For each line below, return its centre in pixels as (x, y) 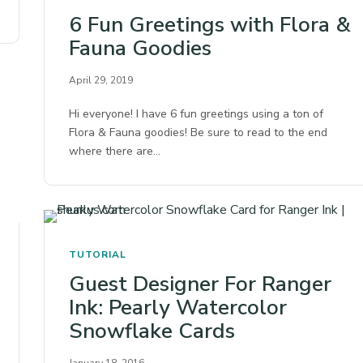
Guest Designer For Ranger (200, 284)
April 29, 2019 (101, 80)
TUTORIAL (98, 254)
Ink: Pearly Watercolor (178, 307)
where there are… (115, 151)
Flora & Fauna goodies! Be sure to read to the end (199, 132)
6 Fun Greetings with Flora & (210, 24)
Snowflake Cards (152, 331)
